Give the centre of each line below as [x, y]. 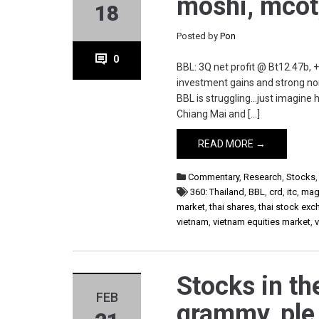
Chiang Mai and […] [219, 114]
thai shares [232, 207]
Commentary [214, 177]
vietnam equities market [262, 222]
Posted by [199, 36]
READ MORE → [232, 144]
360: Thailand [218, 192]
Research [263, 177]
